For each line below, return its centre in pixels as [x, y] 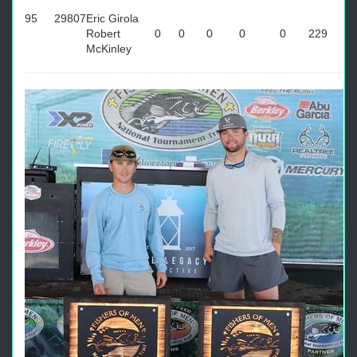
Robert [103, 33]
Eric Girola [112, 18]
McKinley [109, 49]
